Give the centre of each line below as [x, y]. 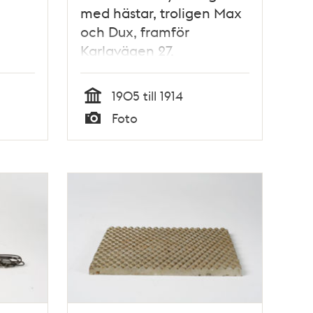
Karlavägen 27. [128, 50]
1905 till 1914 [148, 95]
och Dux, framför [135, 31]
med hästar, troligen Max [161, 12]
